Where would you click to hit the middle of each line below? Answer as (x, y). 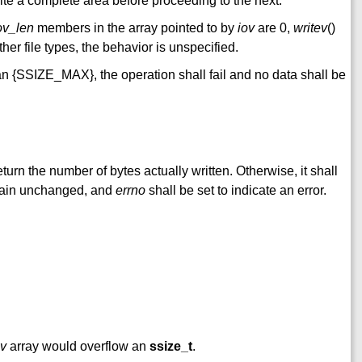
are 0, (274, 28)
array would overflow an (78, 346)
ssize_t (171, 346)
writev (310, 28)
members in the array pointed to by (136, 28)
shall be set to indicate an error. (236, 190)
